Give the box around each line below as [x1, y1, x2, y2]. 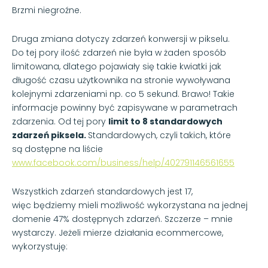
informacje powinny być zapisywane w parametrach [12, 101, 237, 114]
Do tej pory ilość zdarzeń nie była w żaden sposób [12, 46, 226, 59]
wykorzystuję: [12, 240, 68, 252]
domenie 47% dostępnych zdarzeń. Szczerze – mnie [12, 212, 233, 225]
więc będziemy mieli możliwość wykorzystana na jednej [12, 199, 248, 211]
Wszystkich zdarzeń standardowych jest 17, [12, 185, 193, 197]
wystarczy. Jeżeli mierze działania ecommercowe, [12, 226, 223, 239]
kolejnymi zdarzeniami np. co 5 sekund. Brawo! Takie [12, 87, 234, 100]
